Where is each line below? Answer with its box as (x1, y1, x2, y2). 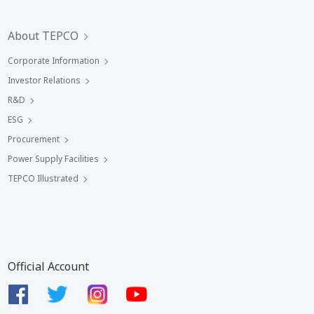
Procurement (8, 133, 60, 145)
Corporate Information (8, 55, 100, 67)
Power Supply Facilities (8, 153, 99, 165)
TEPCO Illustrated (8, 172, 78, 184)
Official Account (8, 259, 89, 274)
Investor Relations (8, 74, 81, 86)
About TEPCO (8, 28, 78, 43)
